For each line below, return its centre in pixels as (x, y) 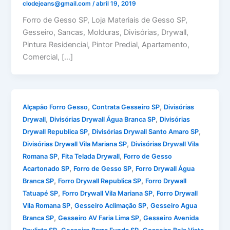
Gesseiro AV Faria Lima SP (99, 218)
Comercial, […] (48, 57)
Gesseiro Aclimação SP (111, 206)
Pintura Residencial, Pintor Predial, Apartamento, (106, 45)
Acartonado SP (46, 169)
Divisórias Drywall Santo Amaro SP (146, 132)
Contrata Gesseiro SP (126, 107)
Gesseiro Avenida (171, 218)
